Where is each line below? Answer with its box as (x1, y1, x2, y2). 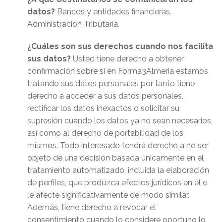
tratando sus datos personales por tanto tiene (27, 79, 195, 89)
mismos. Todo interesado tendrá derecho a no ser (27, 141, 209, 151)
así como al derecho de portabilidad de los (27, 128, 183, 138)
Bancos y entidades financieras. (55, 7, 171, 17)
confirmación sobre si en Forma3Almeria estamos (27, 66, 208, 76)
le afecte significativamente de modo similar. (27, 190, 189, 200)
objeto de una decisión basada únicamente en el (27, 153, 204, 163)
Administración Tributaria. (27, 19, 119, 29)
